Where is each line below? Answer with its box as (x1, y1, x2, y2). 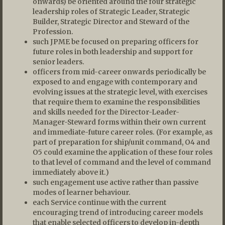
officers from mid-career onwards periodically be (33, 67, 206, 76)
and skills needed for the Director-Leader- (33, 107, 179, 117)
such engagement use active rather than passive (33, 177, 198, 187)
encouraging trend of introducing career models (33, 207, 203, 217)
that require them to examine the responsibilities (33, 97, 200, 106)
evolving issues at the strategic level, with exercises (33, 87, 207, 96)
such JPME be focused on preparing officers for (33, 37, 198, 46)
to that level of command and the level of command (33, 157, 211, 167)
